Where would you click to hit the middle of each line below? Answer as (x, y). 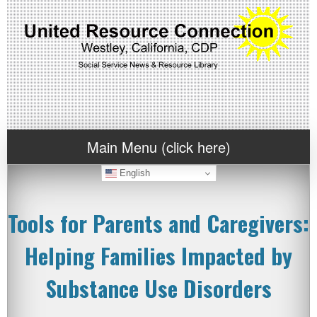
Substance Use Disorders (158, 288)
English (133, 173)
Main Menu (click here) (158, 147)
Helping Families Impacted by (158, 255)
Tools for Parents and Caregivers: (158, 223)
